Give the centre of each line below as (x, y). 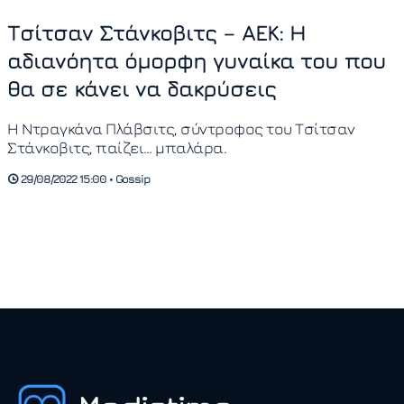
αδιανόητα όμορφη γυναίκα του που (197, 61)
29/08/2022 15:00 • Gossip (84, 179)
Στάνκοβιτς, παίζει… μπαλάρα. (117, 147)
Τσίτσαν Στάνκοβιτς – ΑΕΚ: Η (156, 33)
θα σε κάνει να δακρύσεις (142, 89)
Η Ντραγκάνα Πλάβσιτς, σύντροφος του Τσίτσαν (181, 128)
